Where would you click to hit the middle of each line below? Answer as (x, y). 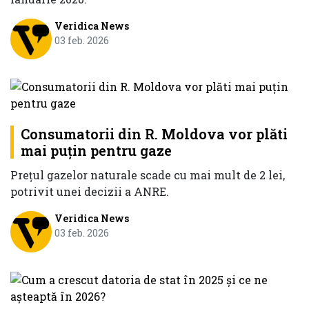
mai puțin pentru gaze (96, 151)
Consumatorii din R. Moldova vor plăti (154, 134)
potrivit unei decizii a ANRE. (90, 192)
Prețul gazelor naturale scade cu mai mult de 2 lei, (148, 175)
